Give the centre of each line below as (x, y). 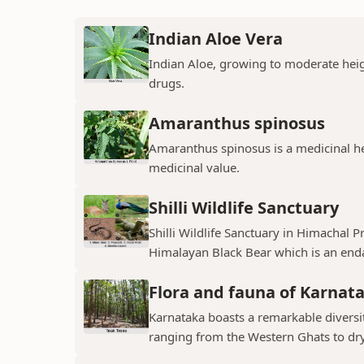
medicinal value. (194, 167)
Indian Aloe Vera (216, 39)
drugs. (167, 83)
